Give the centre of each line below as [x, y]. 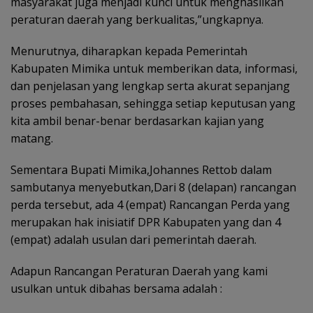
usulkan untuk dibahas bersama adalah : [116, 289]
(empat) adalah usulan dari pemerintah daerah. [133, 240]
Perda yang [260, 205]
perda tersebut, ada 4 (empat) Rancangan [121, 205]
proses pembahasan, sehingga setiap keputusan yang [153, 103]
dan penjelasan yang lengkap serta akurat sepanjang [150, 86]
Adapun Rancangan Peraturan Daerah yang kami [139, 271]
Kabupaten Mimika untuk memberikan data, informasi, [154, 68]
